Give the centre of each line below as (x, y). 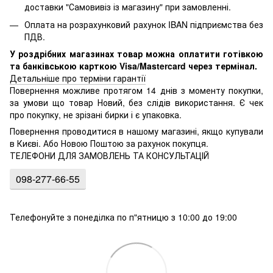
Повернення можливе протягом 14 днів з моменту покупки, (136, 90)
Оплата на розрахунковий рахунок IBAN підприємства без (144, 24)
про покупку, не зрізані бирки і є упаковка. (96, 115)
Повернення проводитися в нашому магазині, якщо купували (136, 131)
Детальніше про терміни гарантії (78, 78)
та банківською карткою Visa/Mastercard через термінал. (133, 66)
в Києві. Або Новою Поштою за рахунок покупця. (109, 144)
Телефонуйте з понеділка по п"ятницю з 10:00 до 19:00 (123, 217)
